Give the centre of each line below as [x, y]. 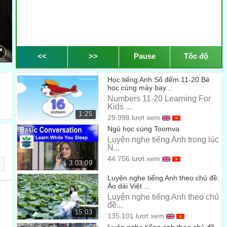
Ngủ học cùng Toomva [144, 129]
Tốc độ [196, 56]
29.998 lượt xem [134, 118]
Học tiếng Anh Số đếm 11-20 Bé [159, 80]
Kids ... [120, 107]
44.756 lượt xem [134, 159]
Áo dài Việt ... [129, 186]
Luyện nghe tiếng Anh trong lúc [163, 140]
